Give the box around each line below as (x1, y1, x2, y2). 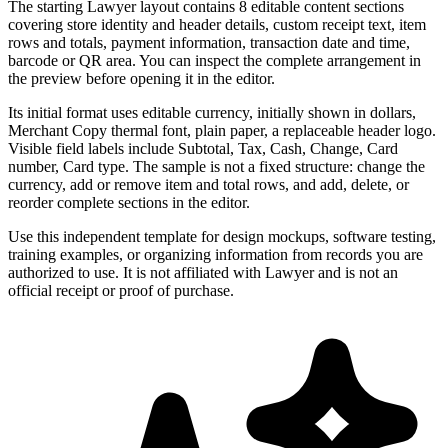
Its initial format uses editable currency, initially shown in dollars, (8, 103, 416, 121)
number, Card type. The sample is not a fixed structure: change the (8, 157, 425, 175)
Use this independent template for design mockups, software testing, (8, 227, 436, 245)
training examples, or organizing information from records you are (8, 245, 423, 263)
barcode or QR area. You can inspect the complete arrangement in (8, 51, 421, 69)
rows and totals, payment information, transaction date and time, (8, 33, 410, 51)
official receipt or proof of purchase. (8, 281, 234, 299)
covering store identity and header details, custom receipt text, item (8, 15, 426, 33)
